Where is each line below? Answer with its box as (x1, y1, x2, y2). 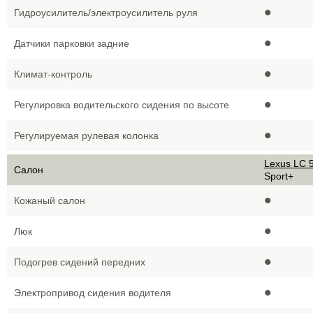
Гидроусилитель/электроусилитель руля (14, 7, 198, 18)
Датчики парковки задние (14, 38, 129, 49)
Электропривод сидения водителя (14, 287, 171, 298)
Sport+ (264, 170, 293, 182)
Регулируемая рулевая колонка (14, 130, 159, 141)
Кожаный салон (14, 195, 85, 206)
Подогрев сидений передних (14, 256, 145, 268)
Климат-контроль (14, 68, 92, 80)
